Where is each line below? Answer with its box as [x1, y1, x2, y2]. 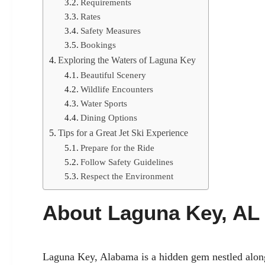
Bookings [80, 40, 116, 50]
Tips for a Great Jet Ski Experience [58, 128, 189, 139]
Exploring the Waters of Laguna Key [58, 55, 196, 66]
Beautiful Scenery [80, 70, 146, 80]
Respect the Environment [80, 172, 173, 182]
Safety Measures [80, 26, 141, 36]
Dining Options [80, 113, 137, 123]
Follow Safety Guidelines [80, 157, 173, 167]
